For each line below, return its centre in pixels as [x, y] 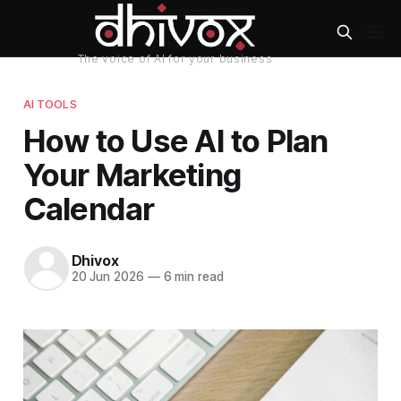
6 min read [192, 277]
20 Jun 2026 [107, 277]
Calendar [89, 208]
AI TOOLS [50, 103]
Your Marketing [132, 174]
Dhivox [95, 261]
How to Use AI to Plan [175, 140]
